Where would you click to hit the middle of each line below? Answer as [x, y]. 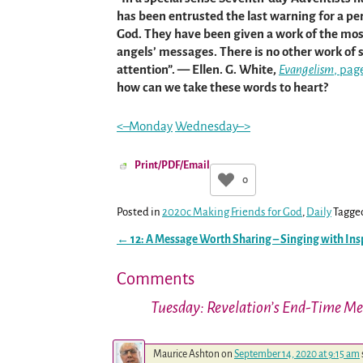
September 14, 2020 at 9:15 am [297, 354]
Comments [156, 279]
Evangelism [306, 70]
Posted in [139, 212]
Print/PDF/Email [172, 166]
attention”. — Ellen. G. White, [198, 70]
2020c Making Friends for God [232, 212]
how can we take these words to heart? [222, 88]
